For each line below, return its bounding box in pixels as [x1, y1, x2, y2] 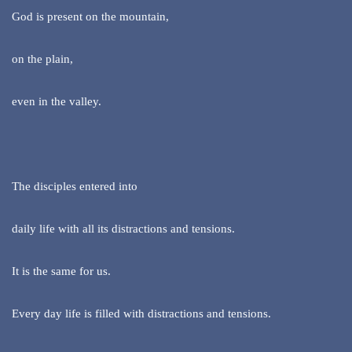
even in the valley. [12, 95, 101, 108]
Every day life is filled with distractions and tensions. [12, 307, 271, 321]
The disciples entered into [12, 180, 137, 193]
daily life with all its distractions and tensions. [12, 222, 235, 236]
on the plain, [12, 53, 73, 66]
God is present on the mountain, [12, 10, 169, 24]
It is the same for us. [12, 265, 111, 278]
